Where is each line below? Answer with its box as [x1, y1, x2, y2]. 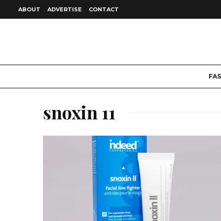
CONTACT [89, 6, 119, 13]
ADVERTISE [47, 6, 82, 13]
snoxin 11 [43, 100, 115, 124]
